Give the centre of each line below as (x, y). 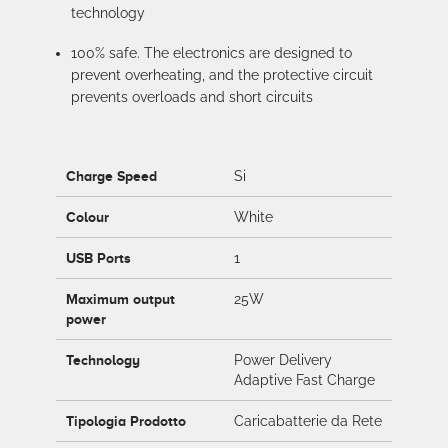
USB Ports (98, 258)
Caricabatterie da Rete (308, 421)
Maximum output (120, 299)
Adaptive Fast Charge (304, 380)
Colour (87, 217)
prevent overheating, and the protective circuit (222, 75)
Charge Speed (111, 176)
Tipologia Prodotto (126, 421)
